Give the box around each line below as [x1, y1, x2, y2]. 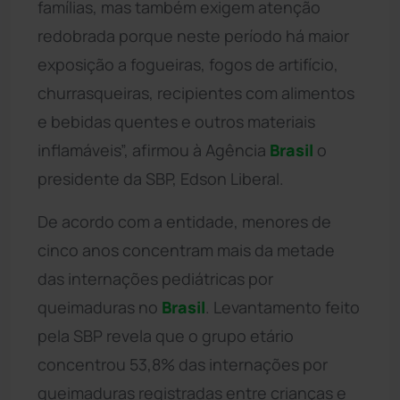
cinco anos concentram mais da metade [37, 238, 335, 261]
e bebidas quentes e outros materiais [37, 110, 315, 132]
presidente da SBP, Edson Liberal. [37, 167, 284, 189]
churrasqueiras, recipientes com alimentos [37, 81, 354, 104]
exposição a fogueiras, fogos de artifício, [37, 53, 338, 75]
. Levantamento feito [205, 296, 360, 318]
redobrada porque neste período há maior [37, 24, 349, 46]
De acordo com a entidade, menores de [37, 210, 331, 232]
